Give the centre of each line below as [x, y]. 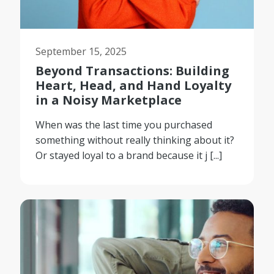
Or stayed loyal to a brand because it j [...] [129, 155]
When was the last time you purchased [124, 124]
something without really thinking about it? [135, 140]
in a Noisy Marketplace [109, 100]
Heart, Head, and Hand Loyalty [134, 85]
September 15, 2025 [81, 51]
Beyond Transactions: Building [133, 70]
